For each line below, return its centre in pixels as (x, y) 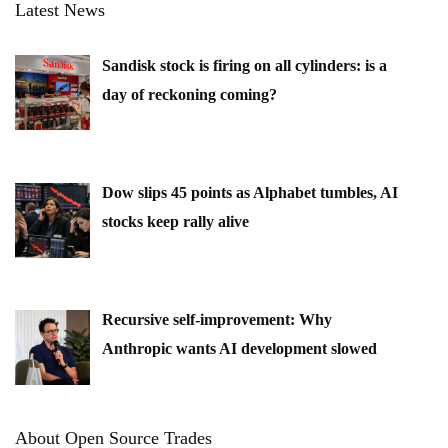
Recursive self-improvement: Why (217, 320)
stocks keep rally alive (175, 221)
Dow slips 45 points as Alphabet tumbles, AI (250, 192)
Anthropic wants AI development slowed (239, 349)
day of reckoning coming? (189, 94)
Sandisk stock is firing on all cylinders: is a (244, 65)
